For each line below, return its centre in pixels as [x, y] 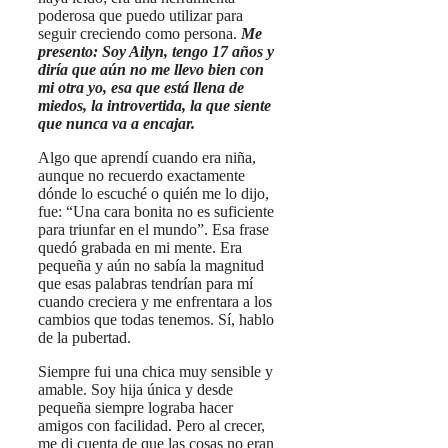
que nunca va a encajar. [116, 123]
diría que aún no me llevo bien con [151, 69]
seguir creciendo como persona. [139, 33]
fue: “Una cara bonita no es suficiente [156, 211]
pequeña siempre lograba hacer [135, 407]
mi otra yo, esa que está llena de [141, 87]
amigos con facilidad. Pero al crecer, [151, 425]
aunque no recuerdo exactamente [141, 175]
